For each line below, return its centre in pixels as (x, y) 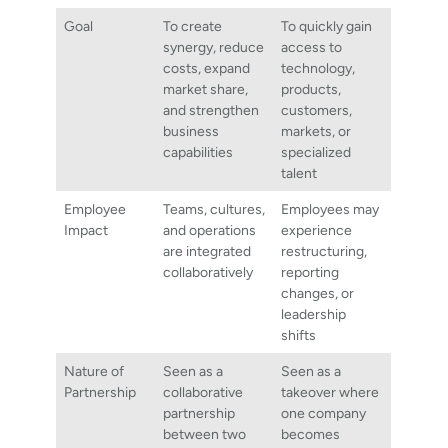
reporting (310, 271)
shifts (299, 334)
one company (324, 412)
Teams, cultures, (214, 208)
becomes (311, 433)
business (191, 130)
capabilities (198, 151)
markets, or (316, 130)
